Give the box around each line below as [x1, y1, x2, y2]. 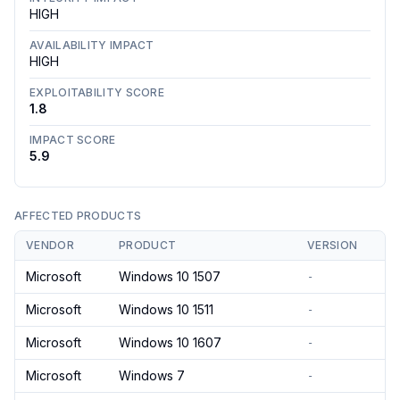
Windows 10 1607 [119, 335, 221, 350]
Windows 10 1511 [119, 302, 213, 317]
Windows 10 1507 [119, 269, 221, 284]
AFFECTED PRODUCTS [14, 209, 142, 222]
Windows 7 [119, 368, 185, 383]
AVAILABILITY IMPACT [29, 38, 154, 52]
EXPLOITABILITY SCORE [29, 86, 164, 99]
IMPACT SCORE [29, 133, 116, 146]
